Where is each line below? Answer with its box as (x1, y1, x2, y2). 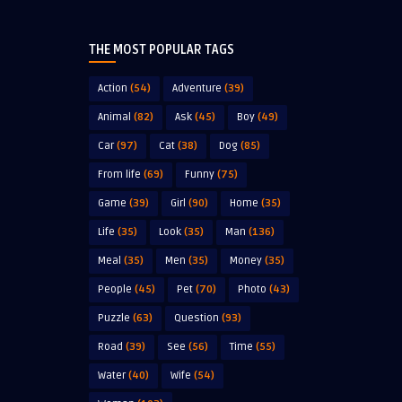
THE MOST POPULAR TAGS (89, 42, 234, 58)
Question (174, 311, 219, 326)
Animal (98, 110, 131, 125)
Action (98, 82, 127, 96)
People (98, 283, 132, 297)
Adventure (172, 82, 222, 96)
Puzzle (98, 311, 130, 326)
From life (98, 168, 141, 182)
